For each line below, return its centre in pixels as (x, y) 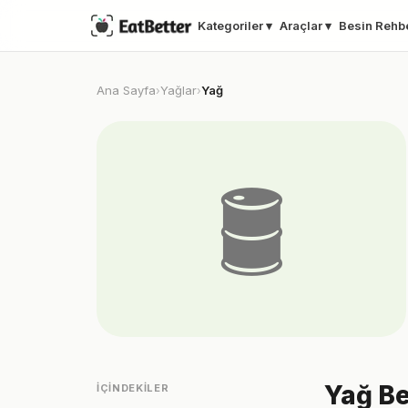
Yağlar (178, 91)
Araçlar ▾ (306, 26)
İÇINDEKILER (133, 388)
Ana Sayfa (126, 91)
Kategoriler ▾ (235, 26)
